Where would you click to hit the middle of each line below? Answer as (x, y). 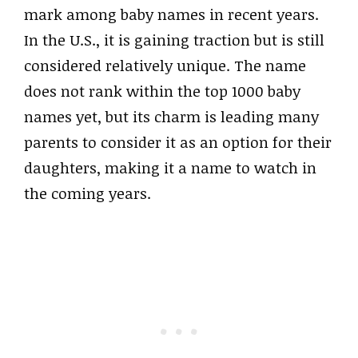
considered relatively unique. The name (165, 65)
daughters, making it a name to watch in (170, 167)
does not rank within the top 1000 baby (162, 91)
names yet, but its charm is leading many (171, 116)
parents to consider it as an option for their (178, 142)
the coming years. (88, 193)
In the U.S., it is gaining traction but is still (174, 40)
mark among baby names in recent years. (171, 14)
